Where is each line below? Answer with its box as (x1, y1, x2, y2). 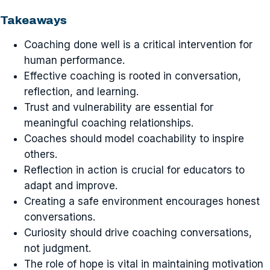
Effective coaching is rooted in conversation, (24, 69, 241, 82)
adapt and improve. (24, 179, 118, 192)
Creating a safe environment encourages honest (24, 195, 260, 207)
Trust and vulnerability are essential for (24, 101, 213, 113)
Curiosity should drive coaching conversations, (24, 226, 252, 239)
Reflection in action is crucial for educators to (24, 163, 245, 176)
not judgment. (24, 242, 91, 254)
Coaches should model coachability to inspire (24, 132, 244, 145)
